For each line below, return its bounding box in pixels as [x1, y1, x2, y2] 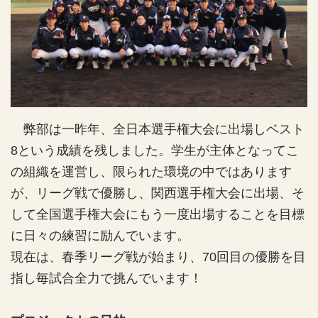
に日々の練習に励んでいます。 [11, 228, 190, 243]
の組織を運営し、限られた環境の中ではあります [11, 164, 292, 179]
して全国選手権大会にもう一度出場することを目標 [11, 207, 305, 221]
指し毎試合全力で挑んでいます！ [11, 270, 202, 285]
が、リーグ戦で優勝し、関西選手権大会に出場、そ [11, 185, 305, 200]
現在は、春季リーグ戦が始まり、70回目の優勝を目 [11, 249, 306, 264]
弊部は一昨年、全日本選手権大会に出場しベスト [11, 121, 305, 136]
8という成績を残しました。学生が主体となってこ [11, 143, 299, 158]
